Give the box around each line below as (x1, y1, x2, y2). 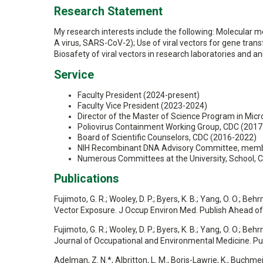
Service (54, 68, 94, 82)
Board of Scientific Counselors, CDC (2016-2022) (77, 133, 257, 142)
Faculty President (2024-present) (77, 90, 200, 100)
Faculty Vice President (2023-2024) (77, 101, 207, 110)
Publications (54, 172, 119, 186)
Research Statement (54, 5, 163, 18)
